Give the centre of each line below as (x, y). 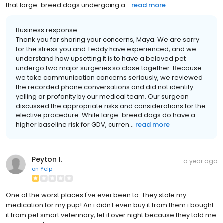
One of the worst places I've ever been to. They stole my (96, 195)
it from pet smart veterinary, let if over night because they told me (111, 215)
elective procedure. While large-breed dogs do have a (106, 115)
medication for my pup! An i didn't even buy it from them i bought (110, 205)
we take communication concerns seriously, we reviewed (109, 77)
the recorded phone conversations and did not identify (105, 87)
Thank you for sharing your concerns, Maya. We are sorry (108, 39)
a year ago (200, 161)
